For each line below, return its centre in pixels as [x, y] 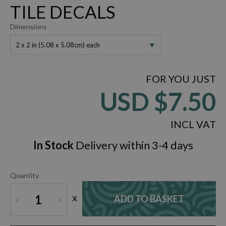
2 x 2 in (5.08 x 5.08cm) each [58, 45]
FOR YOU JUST [181, 78]
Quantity [24, 175]
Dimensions [29, 26]
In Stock [53, 145]
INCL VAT [193, 124]
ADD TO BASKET [149, 199]
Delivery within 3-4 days [133, 145]
